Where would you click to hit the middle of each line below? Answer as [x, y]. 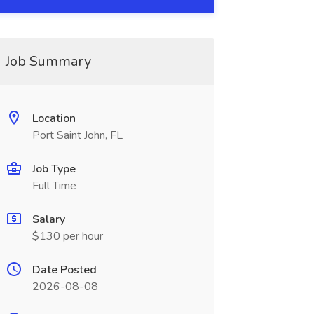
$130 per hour [67, 236]
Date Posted [64, 270]
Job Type [54, 169]
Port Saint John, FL [77, 135]
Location [54, 118]
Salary [48, 219]
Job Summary [48, 61]
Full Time [54, 186]
